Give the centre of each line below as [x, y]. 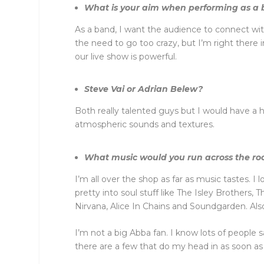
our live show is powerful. [126, 57]
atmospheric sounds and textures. [145, 125]
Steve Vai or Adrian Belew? [144, 89]
